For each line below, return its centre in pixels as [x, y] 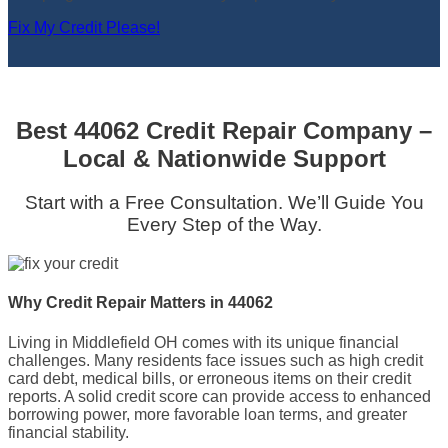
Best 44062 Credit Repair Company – [224, 130]
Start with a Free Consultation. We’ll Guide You [224, 203]
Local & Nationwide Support [224, 158]
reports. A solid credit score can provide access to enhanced [219, 396]
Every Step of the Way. [224, 225]
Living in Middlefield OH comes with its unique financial [203, 342]
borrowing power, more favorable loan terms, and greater [207, 414]
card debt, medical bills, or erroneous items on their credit [209, 378]
